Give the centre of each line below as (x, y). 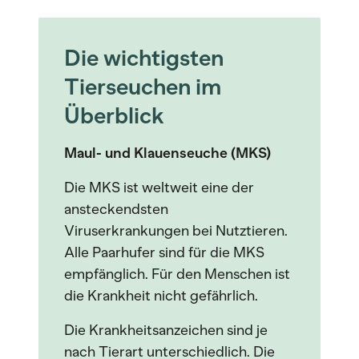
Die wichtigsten (144, 58)
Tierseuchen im (143, 87)
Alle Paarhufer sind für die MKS (164, 252)
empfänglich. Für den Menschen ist (177, 274)
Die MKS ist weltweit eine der (159, 188)
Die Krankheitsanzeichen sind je (166, 330)
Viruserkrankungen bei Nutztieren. (176, 231)
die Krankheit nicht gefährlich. (161, 296)
